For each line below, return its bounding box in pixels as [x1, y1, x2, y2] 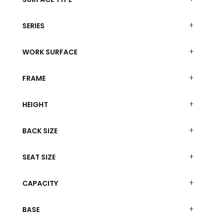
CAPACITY [22, 178, 58, 188]
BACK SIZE [22, 125, 57, 136]
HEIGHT [22, 99, 48, 110]
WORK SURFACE [22, 47, 77, 57]
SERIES [22, 20, 45, 31]
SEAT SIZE [22, 152, 55, 162]
